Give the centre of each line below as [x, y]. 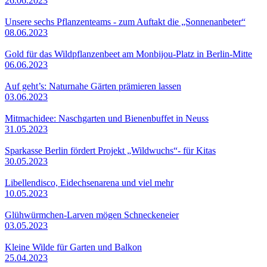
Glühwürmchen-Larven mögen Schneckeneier [92, 215]
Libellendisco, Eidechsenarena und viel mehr [89, 182]
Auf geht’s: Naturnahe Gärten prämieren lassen [93, 86]
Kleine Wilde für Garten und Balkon [73, 247]
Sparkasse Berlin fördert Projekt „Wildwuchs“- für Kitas [110, 150]
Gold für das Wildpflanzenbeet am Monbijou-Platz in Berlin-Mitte [128, 54]
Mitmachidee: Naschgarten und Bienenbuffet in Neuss [107, 118]
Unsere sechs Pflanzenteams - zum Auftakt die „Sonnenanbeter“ [125, 21]
